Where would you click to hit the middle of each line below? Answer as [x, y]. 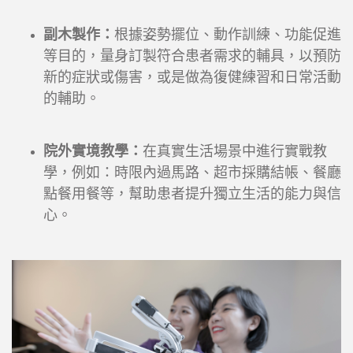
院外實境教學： [93, 152]
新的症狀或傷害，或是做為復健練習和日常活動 [192, 78]
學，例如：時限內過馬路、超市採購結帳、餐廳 [192, 173]
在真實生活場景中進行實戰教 [235, 152]
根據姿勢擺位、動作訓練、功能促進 [228, 35]
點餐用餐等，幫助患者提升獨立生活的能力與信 [192, 194]
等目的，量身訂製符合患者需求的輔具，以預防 [192, 56]
